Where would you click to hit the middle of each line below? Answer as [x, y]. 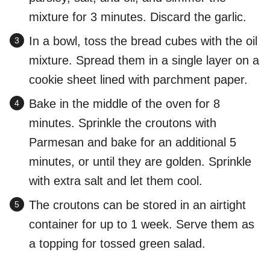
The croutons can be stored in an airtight [137, 205]
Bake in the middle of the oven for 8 [124, 104]
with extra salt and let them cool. [116, 181]
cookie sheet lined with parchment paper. [138, 80]
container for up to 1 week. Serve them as [142, 224]
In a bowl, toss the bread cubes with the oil [143, 41]
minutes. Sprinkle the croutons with [123, 123]
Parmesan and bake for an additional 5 [133, 143]
